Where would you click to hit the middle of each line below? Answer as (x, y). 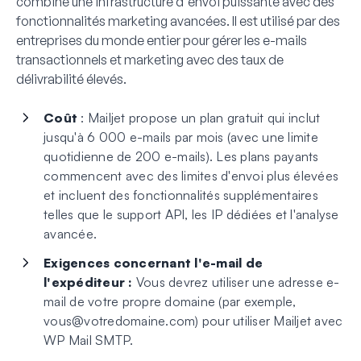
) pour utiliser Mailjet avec (269, 320)
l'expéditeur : (88, 282)
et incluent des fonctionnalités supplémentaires (181, 195)
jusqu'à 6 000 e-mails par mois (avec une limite (181, 137)
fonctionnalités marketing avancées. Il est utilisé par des (178, 21)
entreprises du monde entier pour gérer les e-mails (162, 40)
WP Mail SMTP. (89, 340)
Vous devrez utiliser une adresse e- (236, 282)
